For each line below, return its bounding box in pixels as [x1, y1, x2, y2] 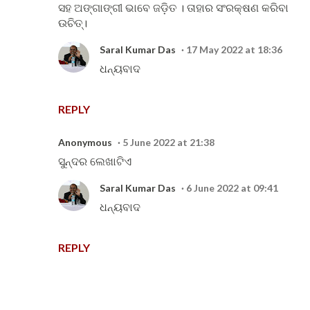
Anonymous [58, 136, 112, 148]
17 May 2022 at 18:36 [186, 44, 282, 55]
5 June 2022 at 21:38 [122, 136, 215, 148]
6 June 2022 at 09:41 [186, 182, 278, 194]
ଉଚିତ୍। [58, 16, 87, 30]
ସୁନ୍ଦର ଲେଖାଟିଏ [58, 154, 131, 168]
